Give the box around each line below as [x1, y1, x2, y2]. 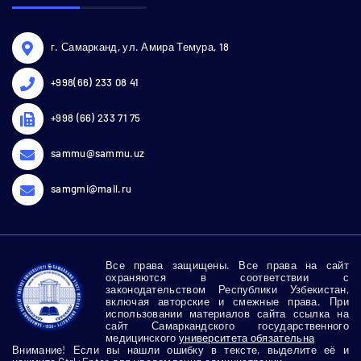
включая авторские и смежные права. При [106, 294, 349, 308]
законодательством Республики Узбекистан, [106, 282, 349, 296]
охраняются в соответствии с [106, 270, 349, 284]
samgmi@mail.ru [51, 181, 132, 195]
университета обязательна [178, 330, 315, 344]
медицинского [106, 330, 179, 344]
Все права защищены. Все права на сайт [106, 258, 349, 272]
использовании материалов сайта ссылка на [106, 306, 349, 320]
